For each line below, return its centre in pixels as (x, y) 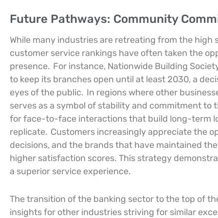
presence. (31, 66)
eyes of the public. (47, 92)
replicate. (29, 132)
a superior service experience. (70, 171)
